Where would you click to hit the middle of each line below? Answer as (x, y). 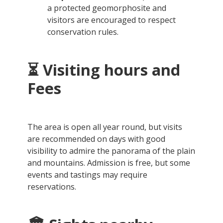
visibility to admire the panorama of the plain (111, 151)
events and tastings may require (87, 174)
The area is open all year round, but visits (105, 127)
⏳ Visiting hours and (104, 70)
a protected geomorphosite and (107, 8)
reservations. (52, 186)
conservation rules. (83, 32)
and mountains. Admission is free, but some (109, 163)
